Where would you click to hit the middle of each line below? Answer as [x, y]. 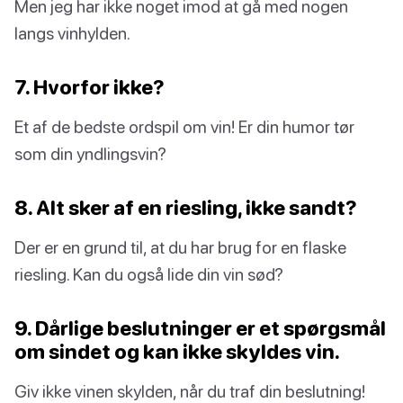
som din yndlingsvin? [90, 154]
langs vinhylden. [72, 33]
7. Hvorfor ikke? [90, 87]
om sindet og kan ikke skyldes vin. [177, 352]
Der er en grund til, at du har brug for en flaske [180, 247]
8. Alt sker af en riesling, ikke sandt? [186, 208]
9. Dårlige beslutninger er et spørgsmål [200, 328]
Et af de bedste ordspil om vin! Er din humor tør [184, 127]
